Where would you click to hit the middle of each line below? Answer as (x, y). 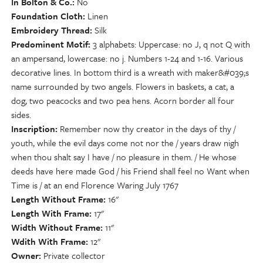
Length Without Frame (57, 199)
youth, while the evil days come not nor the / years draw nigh (125, 143)
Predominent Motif (50, 44)
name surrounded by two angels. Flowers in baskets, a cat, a (123, 86)
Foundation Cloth (47, 16)
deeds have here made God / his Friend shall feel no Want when (130, 171)
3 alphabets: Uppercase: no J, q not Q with (171, 44)
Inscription (33, 129)
